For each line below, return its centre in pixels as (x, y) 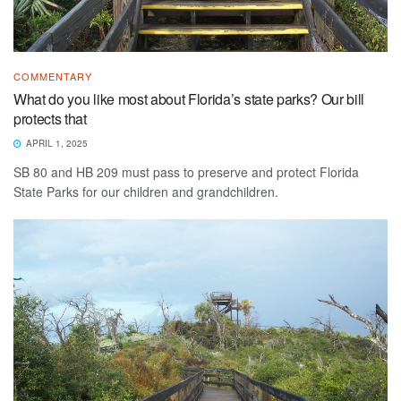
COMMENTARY (53, 76)
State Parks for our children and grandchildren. (146, 191)
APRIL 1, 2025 (55, 143)
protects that (50, 118)
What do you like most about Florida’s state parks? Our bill (189, 98)
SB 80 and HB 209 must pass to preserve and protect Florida (186, 171)
